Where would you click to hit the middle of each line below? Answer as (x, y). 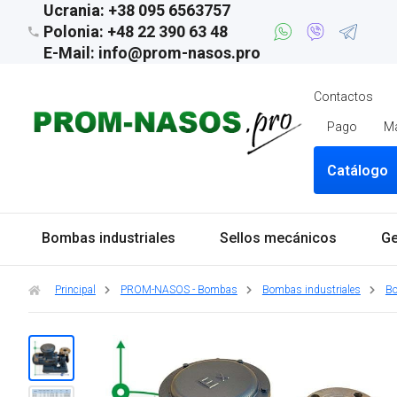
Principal (75, 290)
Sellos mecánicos (278, 238)
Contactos (344, 97)
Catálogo (358, 171)
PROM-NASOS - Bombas (179, 290)
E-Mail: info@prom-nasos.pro (152, 53)
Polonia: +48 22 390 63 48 (135, 31)
